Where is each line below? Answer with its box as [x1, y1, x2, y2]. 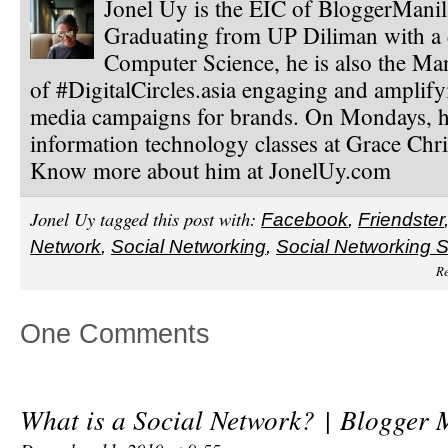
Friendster [358, 208, 444, 230]
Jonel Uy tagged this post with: [30, 205, 256, 231]
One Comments [20, 318, 210, 350]
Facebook [261, 208, 348, 230]
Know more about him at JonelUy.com [30, 155, 391, 186]
